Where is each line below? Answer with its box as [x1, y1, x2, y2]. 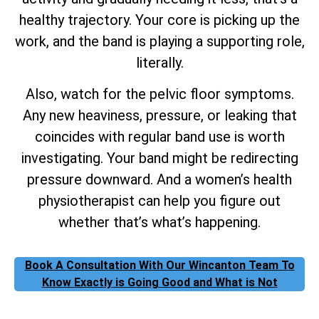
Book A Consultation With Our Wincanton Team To [24, 258, 295, 273]
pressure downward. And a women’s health [27, 170, 292, 188]
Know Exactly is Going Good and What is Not [41, 276, 278, 290]
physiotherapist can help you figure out [38, 192, 281, 209]
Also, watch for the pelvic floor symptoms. [25, 85, 294, 103]
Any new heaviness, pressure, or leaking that [22, 106, 297, 124]
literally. [135, 53, 184, 71]
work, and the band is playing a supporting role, [14, 32, 305, 50]
